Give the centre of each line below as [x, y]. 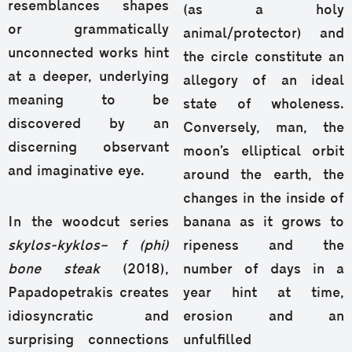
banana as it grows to [264, 223]
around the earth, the [264, 176]
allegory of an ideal [264, 82]
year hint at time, [264, 294]
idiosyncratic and [88, 317]
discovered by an [88, 125]
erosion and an [264, 317]
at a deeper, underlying [88, 78]
